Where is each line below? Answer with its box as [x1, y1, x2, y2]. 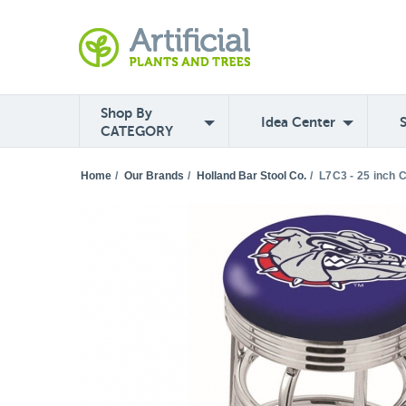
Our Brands [124, 169, 184, 182]
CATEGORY [101, 123, 173, 139]
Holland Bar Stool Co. [197, 169, 306, 182]
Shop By [101, 105, 152, 121]
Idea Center [261, 114, 335, 130]
